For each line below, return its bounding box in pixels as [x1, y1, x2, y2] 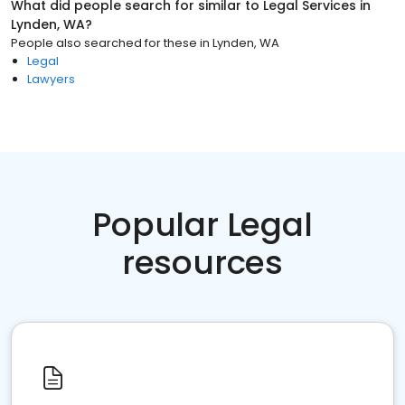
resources [121, 240, 284, 286]
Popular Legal [92, 202, 313, 248]
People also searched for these [11, 34, 197, 52]
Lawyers [27, 71, 75, 88]
